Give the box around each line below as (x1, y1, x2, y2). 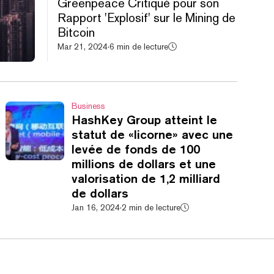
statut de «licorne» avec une (72, 127, 234, 141)
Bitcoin (57, 25, 95, 40)
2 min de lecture (122, 202, 181, 212)
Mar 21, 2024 (57, 42, 108, 51)
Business (72, 101, 106, 111)
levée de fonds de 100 (72, 142, 201, 156)
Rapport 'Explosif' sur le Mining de (57, 10, 235, 25)
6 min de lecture (109, 42, 168, 51)
